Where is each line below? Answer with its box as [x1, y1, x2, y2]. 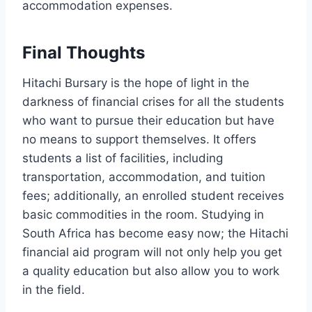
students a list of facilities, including [22, 150, 223, 165]
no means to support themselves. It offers [22, 132, 256, 146]
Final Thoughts [22, 42, 145, 63]
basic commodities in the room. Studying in [22, 207, 264, 221]
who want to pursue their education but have [22, 113, 274, 127]
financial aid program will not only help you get [22, 244, 282, 259]
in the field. [22, 282, 85, 297]
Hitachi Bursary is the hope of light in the [22, 75, 249, 90]
